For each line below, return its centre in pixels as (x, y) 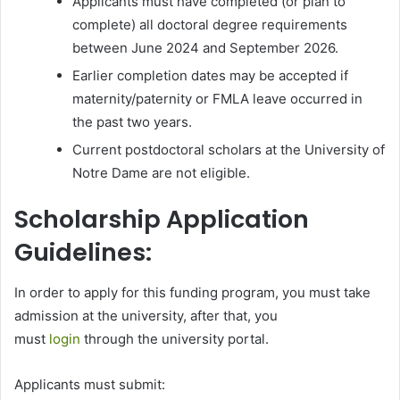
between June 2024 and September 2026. (205, 48)
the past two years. (132, 122)
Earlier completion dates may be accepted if (210, 76)
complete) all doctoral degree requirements (210, 25)
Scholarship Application (162, 220)
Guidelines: (83, 253)
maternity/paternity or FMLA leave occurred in (217, 99)
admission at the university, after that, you (146, 315)
